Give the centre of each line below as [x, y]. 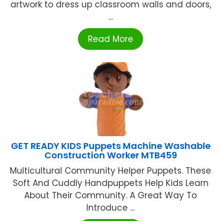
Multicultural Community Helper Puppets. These [110, 171]
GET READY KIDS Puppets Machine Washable [110, 146]
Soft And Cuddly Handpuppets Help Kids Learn [110, 183]
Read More [110, 39]
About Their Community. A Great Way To [110, 196]
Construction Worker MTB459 [110, 155]
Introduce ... [110, 208]
